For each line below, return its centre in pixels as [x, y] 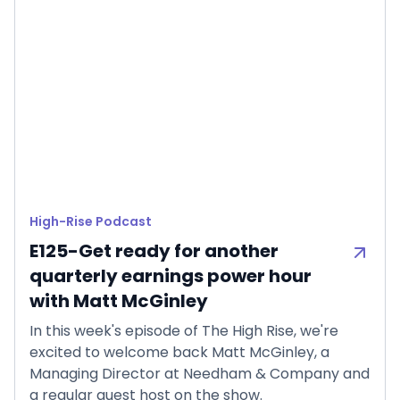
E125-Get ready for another [154, 251]
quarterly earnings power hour [171, 276]
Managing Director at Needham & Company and [200, 374]
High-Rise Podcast [91, 222]
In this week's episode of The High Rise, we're [184, 331]
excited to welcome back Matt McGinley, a [179, 353]
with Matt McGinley [119, 301]
